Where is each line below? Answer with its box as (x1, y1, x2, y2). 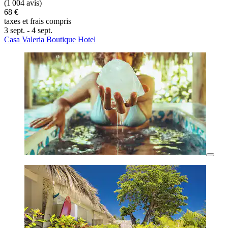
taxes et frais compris (4, 17, 71, 26)
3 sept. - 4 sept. (4, 26, 52, 35)
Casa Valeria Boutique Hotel (4, 35, 96, 44)
